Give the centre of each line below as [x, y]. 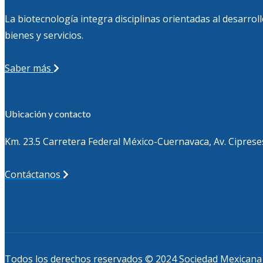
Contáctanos [34, 175]
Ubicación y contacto [48, 113]
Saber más [29, 68]
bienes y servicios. [44, 35]
